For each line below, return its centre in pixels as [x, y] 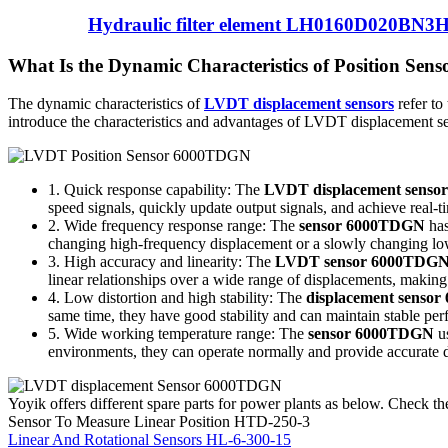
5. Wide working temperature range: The [178, 334]
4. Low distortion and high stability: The [177, 298]
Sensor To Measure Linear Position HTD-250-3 [159, 422]
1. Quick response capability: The [156, 190]
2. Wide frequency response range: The [173, 226]
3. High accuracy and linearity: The [161, 262]
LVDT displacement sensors [299, 104]
